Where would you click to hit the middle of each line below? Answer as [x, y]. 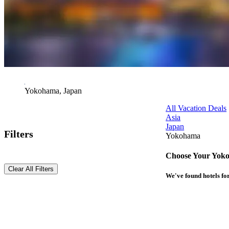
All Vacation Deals [196, 108]
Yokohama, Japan [53, 91]
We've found [185, 176]
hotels [212, 176]
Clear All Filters [31, 169]
